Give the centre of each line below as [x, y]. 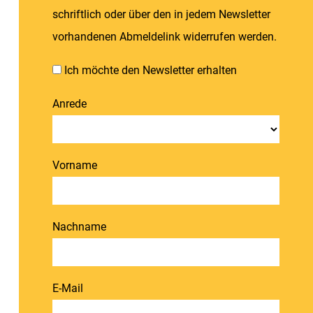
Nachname [79, 226]
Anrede [69, 103]
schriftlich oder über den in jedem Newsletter [161, 14]
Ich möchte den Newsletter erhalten [150, 70]
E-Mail [67, 288]
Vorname [74, 165]
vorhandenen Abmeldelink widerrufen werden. [164, 36]
